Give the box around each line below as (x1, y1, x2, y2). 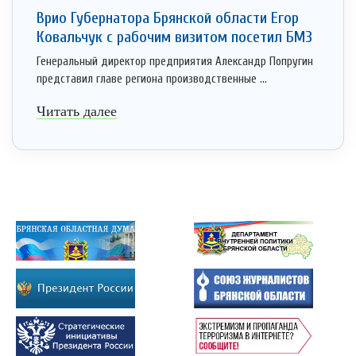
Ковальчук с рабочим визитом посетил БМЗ (37, 28, 312, 47)
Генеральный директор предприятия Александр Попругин (37, 55, 313, 69)
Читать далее (37, 103, 117, 120)
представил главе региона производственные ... (37, 72, 267, 87)
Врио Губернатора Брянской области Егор (37, 9, 299, 28)
